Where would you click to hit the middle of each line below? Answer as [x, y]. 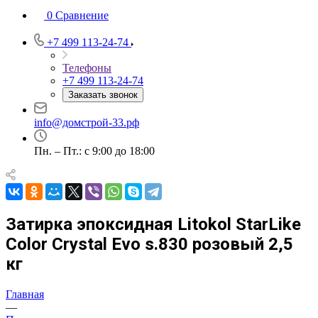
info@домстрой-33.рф [87, 122]
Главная [25, 294]
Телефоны [87, 68]
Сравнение [82, 15]
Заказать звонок [103, 95]
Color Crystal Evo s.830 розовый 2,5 [149, 244]
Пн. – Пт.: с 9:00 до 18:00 [94, 151]
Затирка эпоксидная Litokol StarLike [153, 224]
